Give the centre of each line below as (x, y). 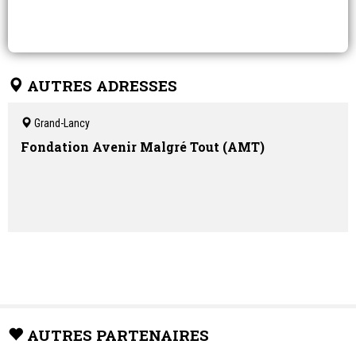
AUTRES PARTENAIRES (118, 335)
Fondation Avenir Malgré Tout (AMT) (143, 147)
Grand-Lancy (61, 124)
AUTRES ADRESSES (102, 86)
